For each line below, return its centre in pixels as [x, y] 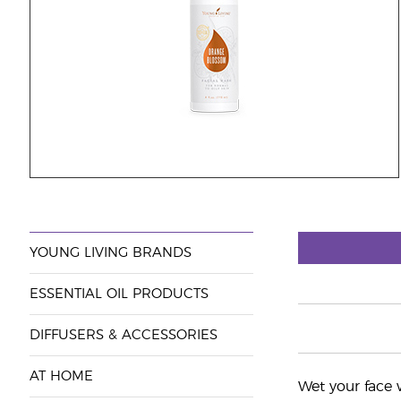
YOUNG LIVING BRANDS [110, 253]
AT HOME [61, 376]
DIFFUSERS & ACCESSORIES [123, 335]
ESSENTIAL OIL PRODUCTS [119, 294]
